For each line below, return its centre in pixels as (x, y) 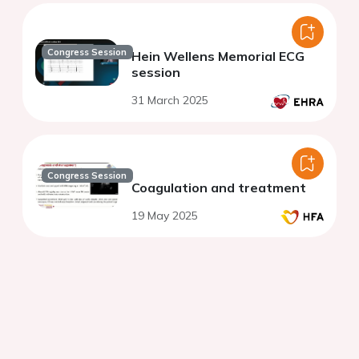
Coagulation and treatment (219, 187)
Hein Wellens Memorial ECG (218, 56)
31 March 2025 (170, 100)
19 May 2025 (165, 215)
